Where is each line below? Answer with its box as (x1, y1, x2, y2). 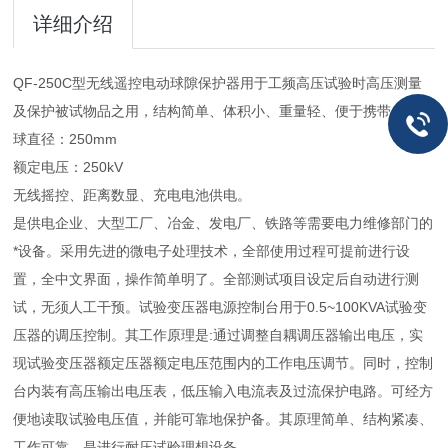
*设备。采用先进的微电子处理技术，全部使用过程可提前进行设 (13, 243, 411, 259)
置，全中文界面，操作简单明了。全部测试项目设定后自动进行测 (13, 271, 420, 287)
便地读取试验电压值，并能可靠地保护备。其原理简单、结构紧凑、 (13, 411, 434, 427)
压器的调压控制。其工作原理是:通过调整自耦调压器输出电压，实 (13, 327, 424, 343)
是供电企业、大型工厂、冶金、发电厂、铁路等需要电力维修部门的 (13, 215, 434, 231)
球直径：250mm (13, 131, 118, 147)
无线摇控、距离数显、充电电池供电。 (13, 187, 252, 203)
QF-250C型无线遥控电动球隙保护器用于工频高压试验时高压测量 (13, 75, 423, 91)
